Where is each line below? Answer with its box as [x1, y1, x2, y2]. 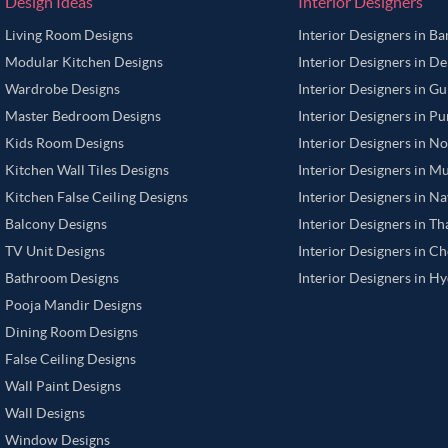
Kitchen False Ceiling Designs [5, 189, 188, 205]
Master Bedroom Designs [5, 108, 161, 124]
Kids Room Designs [5, 135, 124, 151]
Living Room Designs [5, 27, 133, 43]
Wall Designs [5, 405, 85, 421]
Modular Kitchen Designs [5, 54, 163, 70]
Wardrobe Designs [5, 81, 120, 97]
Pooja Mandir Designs [5, 297, 142, 313]
